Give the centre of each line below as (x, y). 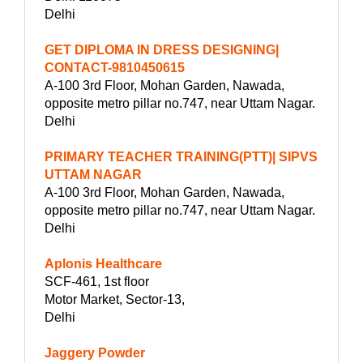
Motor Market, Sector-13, (115, 299)
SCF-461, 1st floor (97, 281)
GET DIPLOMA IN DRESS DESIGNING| (162, 49)
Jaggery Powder (95, 352)
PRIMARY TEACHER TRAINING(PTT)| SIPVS (181, 156)
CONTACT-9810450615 (115, 67)
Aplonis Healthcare (103, 263)
